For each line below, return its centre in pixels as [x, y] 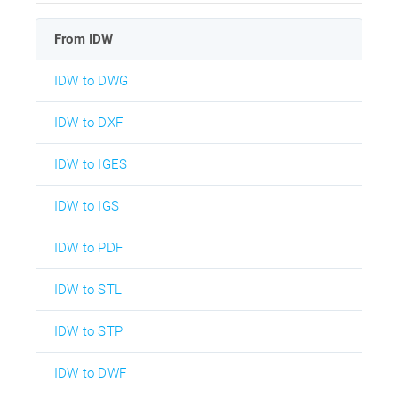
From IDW [84, 40]
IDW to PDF [88, 248]
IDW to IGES [91, 165]
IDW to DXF [88, 123]
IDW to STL [88, 290]
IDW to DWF [90, 374]
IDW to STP [88, 332]
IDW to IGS [87, 207]
